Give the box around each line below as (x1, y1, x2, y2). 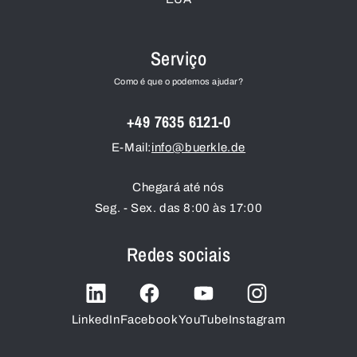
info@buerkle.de (151, 140, 246, 154)
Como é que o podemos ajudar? (113, 76, 244, 86)
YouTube (178, 312, 229, 326)
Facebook (120, 312, 178, 326)
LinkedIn (71, 312, 120, 326)
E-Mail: (111, 140, 152, 154)
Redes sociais (126, 241, 231, 267)
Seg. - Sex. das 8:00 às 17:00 (94, 201, 263, 214)
